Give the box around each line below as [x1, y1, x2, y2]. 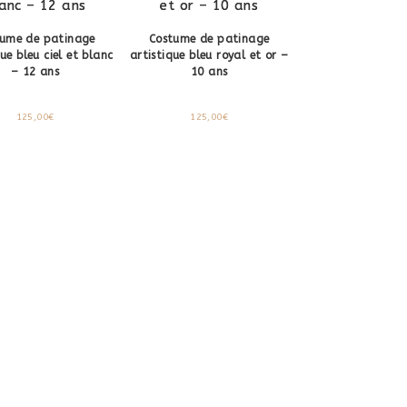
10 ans [190, 65, 228, 78]
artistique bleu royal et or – [129, 49, 289, 62]
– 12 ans [10, 65, 60, 78]
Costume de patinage [148, 33, 270, 45]
